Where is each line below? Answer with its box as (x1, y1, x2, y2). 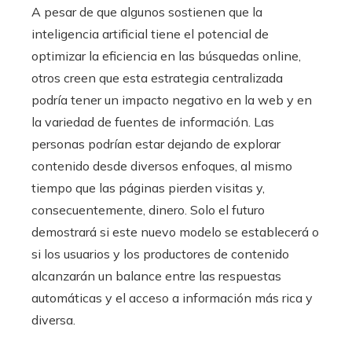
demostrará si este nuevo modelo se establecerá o (31, 223, 319, 240)
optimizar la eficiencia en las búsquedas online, (31, 47, 301, 64)
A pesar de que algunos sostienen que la (31, 3, 262, 20)
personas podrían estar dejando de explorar (31, 135, 280, 152)
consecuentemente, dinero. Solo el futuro (31, 201, 265, 218)
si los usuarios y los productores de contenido (31, 245, 289, 262)
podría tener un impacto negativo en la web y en (31, 91, 312, 108)
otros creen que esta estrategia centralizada (31, 69, 283, 86)
